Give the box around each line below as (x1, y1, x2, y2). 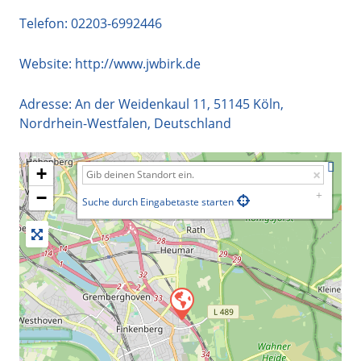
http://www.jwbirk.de (75, 54, 201, 73)
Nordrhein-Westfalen (19, 114, 147, 132)
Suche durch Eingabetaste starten (82, 194, 234, 209)
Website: (19, 54, 75, 73)
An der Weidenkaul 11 (75, 94, 207, 113)
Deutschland (154, 114, 231, 132)
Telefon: (19, 14, 71, 32)
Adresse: (19, 94, 75, 113)
